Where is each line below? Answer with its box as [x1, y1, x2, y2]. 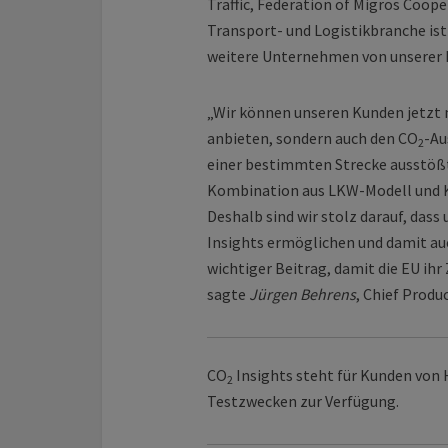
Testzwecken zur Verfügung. [207, 391, 399, 411]
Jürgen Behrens [249, 284, 356, 304]
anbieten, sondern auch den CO [207, 128, 418, 148]
